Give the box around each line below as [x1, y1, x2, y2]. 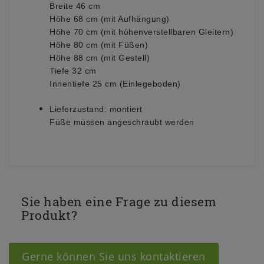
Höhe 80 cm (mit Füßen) [49, 40, 148, 49]
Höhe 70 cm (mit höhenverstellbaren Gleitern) [49, 27, 233, 37]
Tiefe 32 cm [49, 66, 97, 75]
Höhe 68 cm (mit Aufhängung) [49, 14, 170, 24]
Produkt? [21, 207, 77, 223]
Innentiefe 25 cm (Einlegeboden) [49, 79, 181, 88]
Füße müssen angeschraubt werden [49, 117, 194, 127]
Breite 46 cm [49, 1, 100, 11]
